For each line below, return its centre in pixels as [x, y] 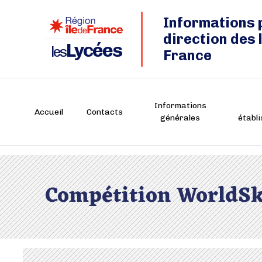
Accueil [49, 112]
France [187, 55]
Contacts [105, 112]
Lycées [94, 50]
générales [180, 118]
